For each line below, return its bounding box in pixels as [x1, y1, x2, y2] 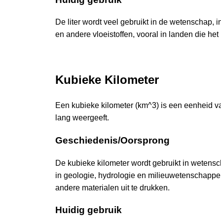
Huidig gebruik [55, 205, 122, 216]
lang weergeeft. [55, 113, 109, 122]
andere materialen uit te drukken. [55, 183, 170, 192]
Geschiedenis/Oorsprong [55, 135, 170, 146]
